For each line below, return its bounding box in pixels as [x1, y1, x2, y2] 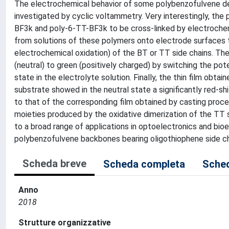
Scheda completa [103, 158, 185, 170]
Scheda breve [22, 157, 86, 170]
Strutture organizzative [18, 218, 111, 227]
